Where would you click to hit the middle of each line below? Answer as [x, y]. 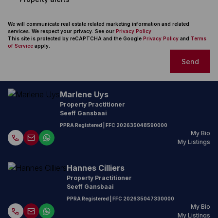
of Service [20, 46]
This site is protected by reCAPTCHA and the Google [75, 38]
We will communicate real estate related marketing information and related [99, 24]
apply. [42, 46]
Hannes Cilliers [96, 168]
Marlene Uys [84, 94]
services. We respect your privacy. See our [62, 31]
